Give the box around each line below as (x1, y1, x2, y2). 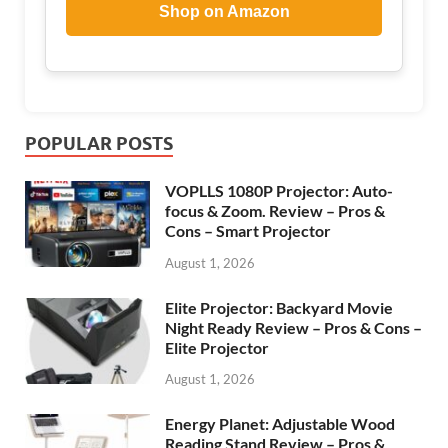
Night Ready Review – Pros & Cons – (165, 317, 422, 337)
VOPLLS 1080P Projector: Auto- (165, 180, 393, 200)
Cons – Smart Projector (165, 220, 331, 240)
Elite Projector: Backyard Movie (165, 297, 393, 317)
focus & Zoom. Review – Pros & (165, 200, 385, 220)
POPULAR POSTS (25, 132, 173, 154)
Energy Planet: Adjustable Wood (165, 414, 395, 434)
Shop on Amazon (158, 2, 290, 20)
